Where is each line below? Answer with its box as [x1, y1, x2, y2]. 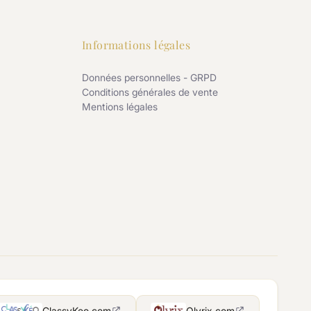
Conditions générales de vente [82, 85, 218, 98]
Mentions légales [82, 100, 158, 112]
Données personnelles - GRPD [82, 71, 217, 83]
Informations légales [82, 37, 190, 52]
